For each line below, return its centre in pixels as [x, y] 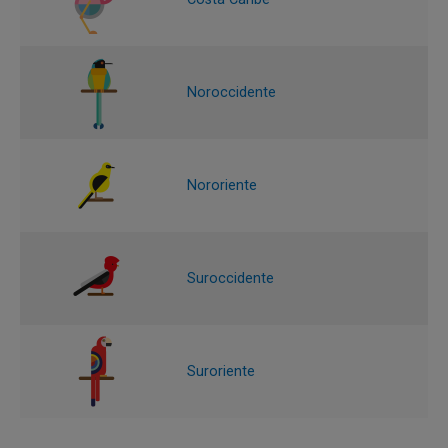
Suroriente [221, 372]
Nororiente [222, 186]
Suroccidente [230, 279]
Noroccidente [231, 93]
